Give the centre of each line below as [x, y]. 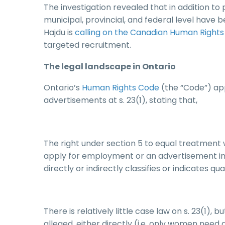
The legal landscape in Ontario [110, 66]
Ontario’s [63, 88]
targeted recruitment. [87, 45]
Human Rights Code [121, 88]
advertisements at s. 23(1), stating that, [121, 100]
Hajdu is [59, 33]
